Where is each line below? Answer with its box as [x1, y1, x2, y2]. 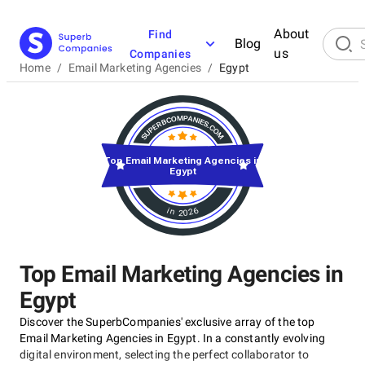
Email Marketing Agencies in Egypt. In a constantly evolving [20, 332, 326, 345]
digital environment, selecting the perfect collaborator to [20, 348, 309, 361]
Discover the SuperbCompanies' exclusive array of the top [20, 315, 315, 328]
